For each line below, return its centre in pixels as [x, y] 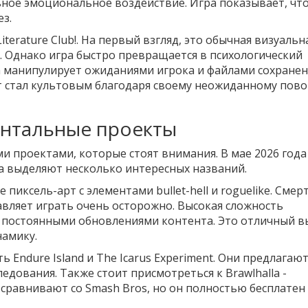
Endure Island [48, 258]
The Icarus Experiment [155, 258]
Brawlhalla [253, 273]
